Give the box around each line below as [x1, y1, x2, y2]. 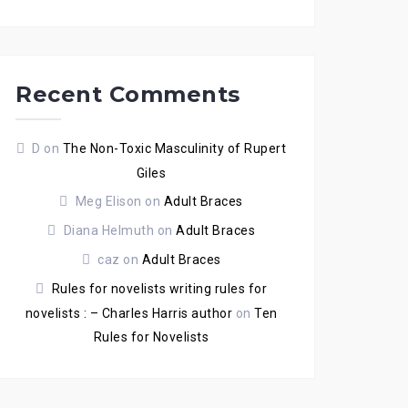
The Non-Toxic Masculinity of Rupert [62, 141, 287, 156]
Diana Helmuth [63, 223, 154, 238]
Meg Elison [75, 194, 142, 209]
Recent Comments [15, 81, 240, 107]
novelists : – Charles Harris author [25, 306, 232, 321]
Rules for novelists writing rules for [51, 281, 267, 296]
